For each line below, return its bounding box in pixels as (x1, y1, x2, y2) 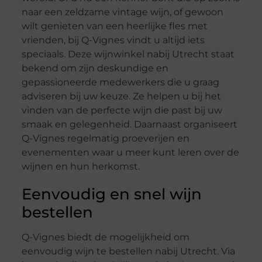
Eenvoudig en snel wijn (21, 185, 202, 204)
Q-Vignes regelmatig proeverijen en (21, 133, 189, 144)
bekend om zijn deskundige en (21, 63, 168, 74)
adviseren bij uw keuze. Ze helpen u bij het (21, 91, 221, 102)
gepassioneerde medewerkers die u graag (21, 77, 219, 88)
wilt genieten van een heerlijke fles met (21, 20, 208, 32)
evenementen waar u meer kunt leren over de (21, 147, 239, 158)
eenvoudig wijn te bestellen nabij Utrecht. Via (21, 246, 235, 257)
